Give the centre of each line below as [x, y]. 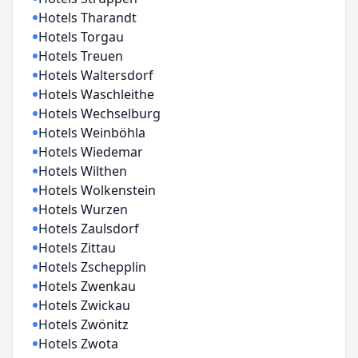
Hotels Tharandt [88, 18]
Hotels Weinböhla [92, 133]
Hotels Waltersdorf [96, 75]
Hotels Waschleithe [96, 94]
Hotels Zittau [77, 248]
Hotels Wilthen [83, 171]
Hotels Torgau [81, 37]
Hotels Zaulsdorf [89, 229]
